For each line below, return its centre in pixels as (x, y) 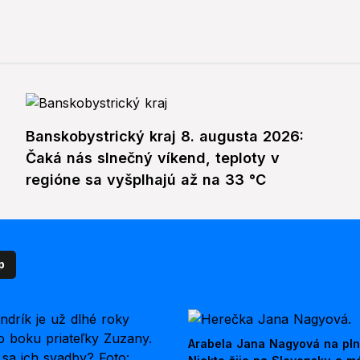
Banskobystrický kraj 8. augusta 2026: (165, 137)
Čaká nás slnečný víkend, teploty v (153, 158)
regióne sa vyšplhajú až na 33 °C (146, 180)
